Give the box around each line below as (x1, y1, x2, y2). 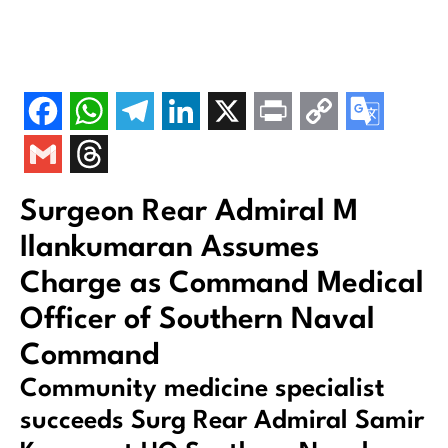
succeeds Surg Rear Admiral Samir (20, 408, 424, 434)
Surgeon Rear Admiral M (20, 196, 358, 227)
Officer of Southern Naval (20, 304, 375, 335)
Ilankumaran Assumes (20, 232, 319, 263)
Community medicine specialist (20, 376, 385, 402)
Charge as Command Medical (20, 268, 424, 299)
